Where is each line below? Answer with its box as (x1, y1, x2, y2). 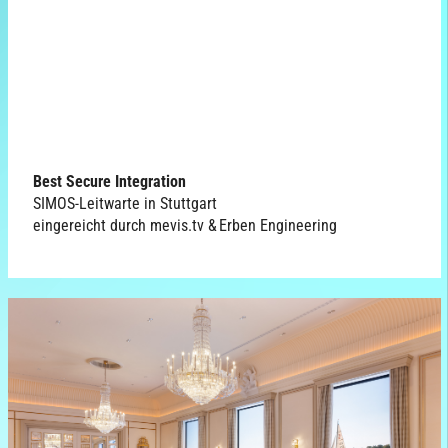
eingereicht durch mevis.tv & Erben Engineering (32, 215, 337, 235)
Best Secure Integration (32, 171, 186, 191)
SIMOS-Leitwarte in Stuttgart (32, 193, 217, 213)
